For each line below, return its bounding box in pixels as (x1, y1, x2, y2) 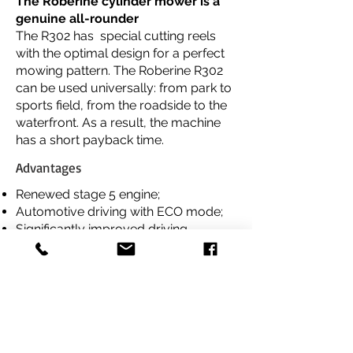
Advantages (16, 159, 82, 176)
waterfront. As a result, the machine (16, 115, 221, 130)
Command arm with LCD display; (16, 256, 206, 271)
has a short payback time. (16, 132, 164, 147)
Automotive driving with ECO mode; (16, 204, 223, 219)
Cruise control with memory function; (16, 273, 231, 288)
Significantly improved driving (16, 221, 188, 236)
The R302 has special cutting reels (16, 28, 216, 43)
